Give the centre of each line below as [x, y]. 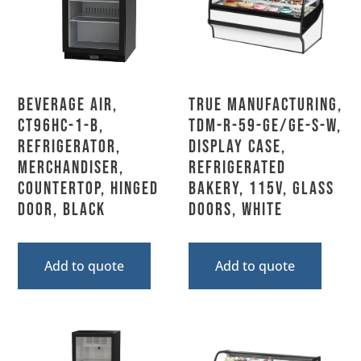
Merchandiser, [71, 168]
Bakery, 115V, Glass [261, 189]
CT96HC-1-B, [61, 127]
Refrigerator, [70, 147]
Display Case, [237, 147]
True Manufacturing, [266, 106]
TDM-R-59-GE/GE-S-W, [265, 127]
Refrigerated [237, 168]
